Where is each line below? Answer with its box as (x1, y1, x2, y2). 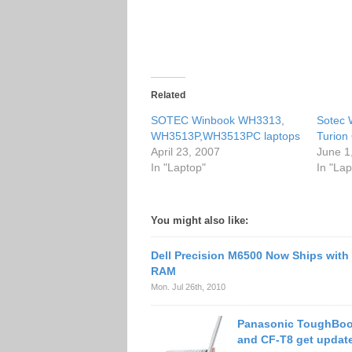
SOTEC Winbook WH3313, (151, 114, 284, 126)
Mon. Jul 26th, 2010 (151, 282, 225, 291)
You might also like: (151, 214, 248, 226)
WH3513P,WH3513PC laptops (151, 130, 300, 142)
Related (151, 90, 185, 101)
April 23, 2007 (151, 145, 220, 158)
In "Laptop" (151, 161, 206, 174)
